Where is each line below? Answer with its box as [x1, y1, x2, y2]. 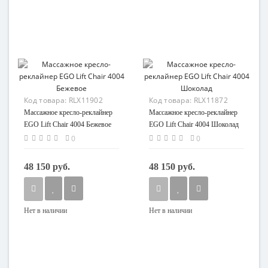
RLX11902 [68, 95, 103, 105]
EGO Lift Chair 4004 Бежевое [24, 120, 111, 129]
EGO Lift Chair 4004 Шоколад [149, 120, 239, 129]
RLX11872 [193, 95, 229, 105]
